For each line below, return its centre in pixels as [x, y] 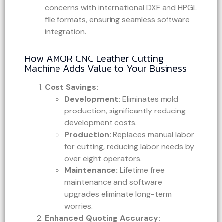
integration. [65, 31]
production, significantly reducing [125, 111]
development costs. [101, 122]
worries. [79, 206]
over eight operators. [103, 158]
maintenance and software [113, 182]
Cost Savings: [71, 87]
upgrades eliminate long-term [118, 194]
